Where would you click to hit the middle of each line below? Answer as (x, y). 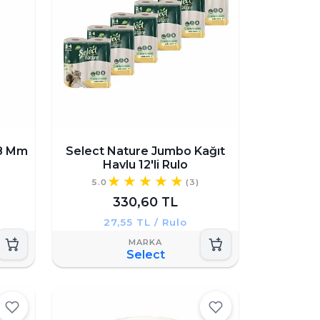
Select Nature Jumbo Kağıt (145, 151)
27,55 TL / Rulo (145, 222)
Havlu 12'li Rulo (145, 164)
